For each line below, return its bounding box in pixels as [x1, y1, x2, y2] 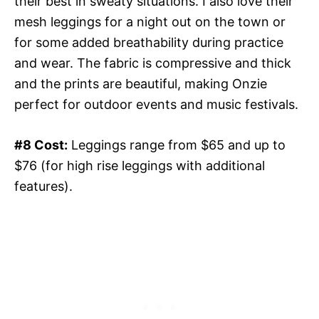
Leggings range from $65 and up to [68, 137, 286, 152]
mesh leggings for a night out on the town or [14, 14, 286, 29]
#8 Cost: [14, 137, 68, 152]
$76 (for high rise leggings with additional [14, 157, 265, 173]
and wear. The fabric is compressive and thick [14, 55, 291, 70]
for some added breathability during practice [14, 34, 283, 50]
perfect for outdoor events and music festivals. [14, 96, 298, 112]
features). [14, 178, 73, 194]
